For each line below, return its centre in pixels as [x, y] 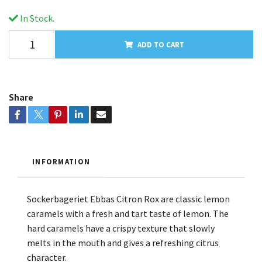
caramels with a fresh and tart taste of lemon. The [128, 213]
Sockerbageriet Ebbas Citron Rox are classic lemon [128, 199]
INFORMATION [61, 161]
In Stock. [36, 18]
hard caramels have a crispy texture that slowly [121, 228]
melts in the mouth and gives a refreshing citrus [123, 242]
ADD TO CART [161, 44]
